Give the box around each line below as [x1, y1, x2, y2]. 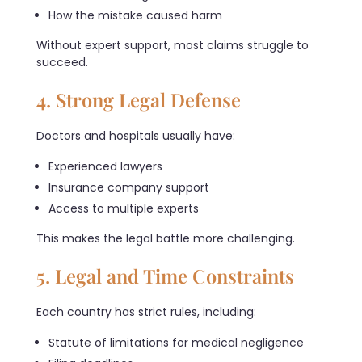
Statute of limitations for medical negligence [48, 334, 305, 351]
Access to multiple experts [48, 200, 200, 217]
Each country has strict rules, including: [36, 303, 256, 320]
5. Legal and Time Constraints [36, 262, 294, 288]
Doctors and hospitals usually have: [36, 127, 235, 144]
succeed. [36, 53, 88, 70]
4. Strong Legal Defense [36, 86, 241, 112]
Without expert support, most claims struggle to [36, 36, 309, 53]
